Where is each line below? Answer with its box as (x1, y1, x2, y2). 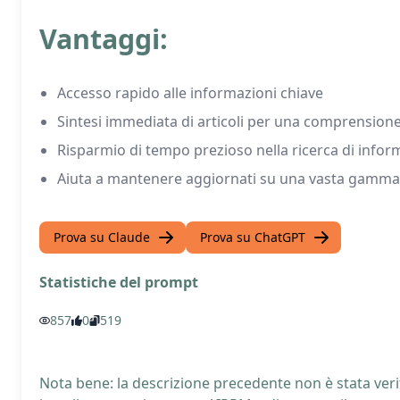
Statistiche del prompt (39, 272, 198, 292)
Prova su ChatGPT (200, 229, 305, 246)
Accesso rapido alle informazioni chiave (57, 83, 323, 103)
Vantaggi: (39, 21, 168, 57)
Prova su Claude (54, 229, 150, 246)
